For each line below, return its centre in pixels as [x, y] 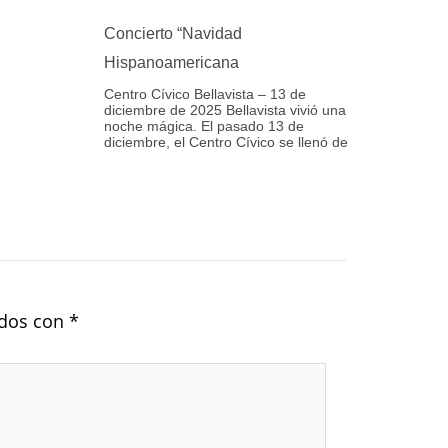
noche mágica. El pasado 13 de [204, 126]
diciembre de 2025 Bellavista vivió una [225, 110]
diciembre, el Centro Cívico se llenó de [226, 142]
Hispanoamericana [171, 62]
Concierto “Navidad [173, 33]
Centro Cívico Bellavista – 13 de [205, 94]
